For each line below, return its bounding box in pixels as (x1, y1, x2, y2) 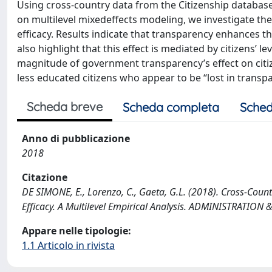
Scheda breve (27, 99, 103, 114)
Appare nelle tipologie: (22, 224, 131, 237)
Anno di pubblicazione (22, 132, 130, 145)
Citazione (22, 171, 67, 184)
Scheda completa (123, 100, 219, 115)
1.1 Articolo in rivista (22, 239, 115, 252)
